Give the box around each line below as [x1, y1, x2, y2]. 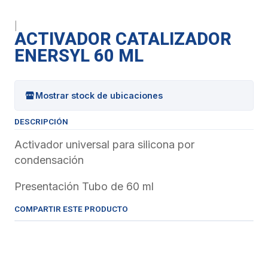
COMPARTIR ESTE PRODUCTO [14, 204, 128, 214]
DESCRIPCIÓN [14, 117, 68, 126]
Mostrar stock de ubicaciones [35, 90, 163, 100]
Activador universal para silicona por [14, 138, 194, 151]
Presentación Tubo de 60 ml [14, 180, 154, 193]
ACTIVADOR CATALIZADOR [14, 29, 232, 49]
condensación [14, 154, 84, 166]
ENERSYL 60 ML [14, 45, 144, 66]
